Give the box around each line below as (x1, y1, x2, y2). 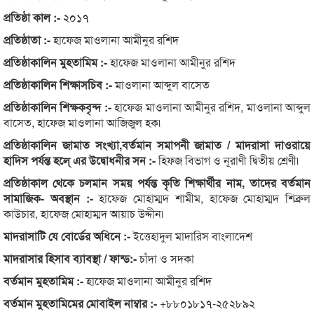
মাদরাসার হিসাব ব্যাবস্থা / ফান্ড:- (4, 250, 139, 266)
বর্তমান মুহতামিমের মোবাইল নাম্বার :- (4, 294, 157, 311)
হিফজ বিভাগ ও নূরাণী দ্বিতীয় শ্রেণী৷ (158, 151, 301, 168)
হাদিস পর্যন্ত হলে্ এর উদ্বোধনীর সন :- (4, 151, 158, 168)
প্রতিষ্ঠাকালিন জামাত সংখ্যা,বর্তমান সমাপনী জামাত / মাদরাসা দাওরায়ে (4, 136, 310, 153)
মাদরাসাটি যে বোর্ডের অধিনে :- (4, 227, 133, 244)
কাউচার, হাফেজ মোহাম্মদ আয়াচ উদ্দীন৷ (4, 205, 166, 221)
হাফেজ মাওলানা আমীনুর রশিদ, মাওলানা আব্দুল (114, 98, 310, 115)
